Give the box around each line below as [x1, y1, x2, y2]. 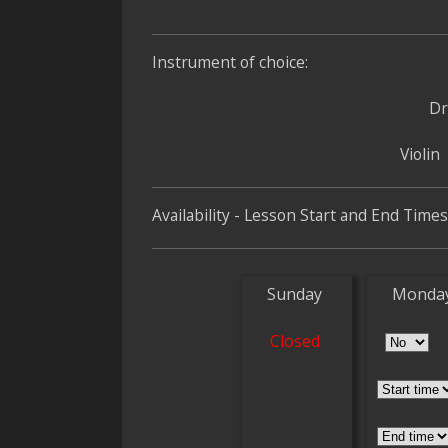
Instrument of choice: [152, 51, 308, 73]
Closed [269, 330, 320, 352]
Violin [399, 143, 440, 165]
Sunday [267, 283, 322, 305]
